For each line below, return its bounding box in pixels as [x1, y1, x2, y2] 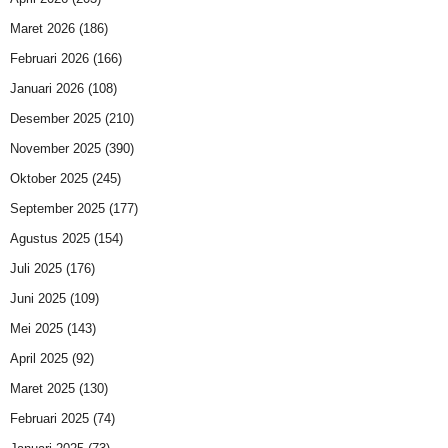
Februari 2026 [10, 51, 89, 67]
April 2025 [10, 351, 68, 367]
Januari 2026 [10, 81, 84, 97]
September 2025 [10, 201, 105, 217]
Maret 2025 [10, 381, 75, 397]
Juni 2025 [10, 291, 66, 307]
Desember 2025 [10, 111, 101, 127]
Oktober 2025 [10, 171, 88, 187]
